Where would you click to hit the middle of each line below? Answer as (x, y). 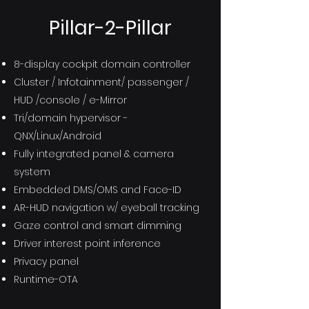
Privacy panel (46, 261)
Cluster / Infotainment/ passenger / (101, 82)
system (32, 172)
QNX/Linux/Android (58, 136)
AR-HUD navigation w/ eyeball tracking (107, 208)
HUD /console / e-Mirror (70, 100)
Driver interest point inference (87, 243)
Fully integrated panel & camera (94, 154)
